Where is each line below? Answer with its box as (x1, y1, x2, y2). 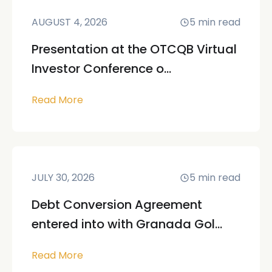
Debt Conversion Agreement (32, 195, 202, 213)
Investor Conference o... (32, 59, 171, 77)
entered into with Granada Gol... (32, 215, 222, 233)
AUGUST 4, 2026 (32, 15, 107, 29)
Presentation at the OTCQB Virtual (32, 40, 237, 58)
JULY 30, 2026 (32, 170, 95, 185)
